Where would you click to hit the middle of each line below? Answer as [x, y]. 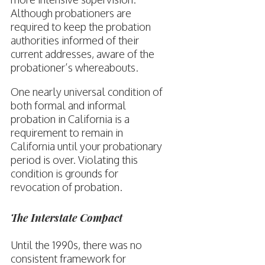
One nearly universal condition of [86, 92]
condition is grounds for [64, 174]
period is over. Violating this [74, 160]
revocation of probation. [66, 187]
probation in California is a [70, 119]
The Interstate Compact [66, 218]
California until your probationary [86, 146]
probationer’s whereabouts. [74, 68]
